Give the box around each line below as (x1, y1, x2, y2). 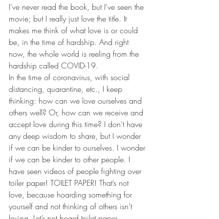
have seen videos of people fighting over (9, 166, 144, 177)
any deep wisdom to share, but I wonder (9, 131, 143, 142)
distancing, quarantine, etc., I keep (9, 84, 125, 95)
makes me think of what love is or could (9, 25, 140, 36)
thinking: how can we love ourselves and (9, 95, 144, 107)
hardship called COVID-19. (9, 60, 103, 71)
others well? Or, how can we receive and (9, 107, 146, 118)
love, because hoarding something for (9, 189, 134, 200)
